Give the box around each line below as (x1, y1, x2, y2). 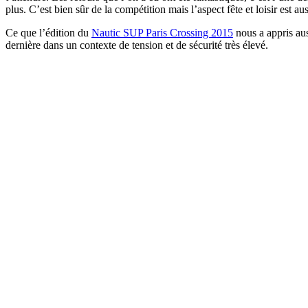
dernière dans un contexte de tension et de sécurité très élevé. (5, 38, 268, 51)
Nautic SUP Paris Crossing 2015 (91, 26, 233, 38)
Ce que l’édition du (5, 26, 91, 38)
